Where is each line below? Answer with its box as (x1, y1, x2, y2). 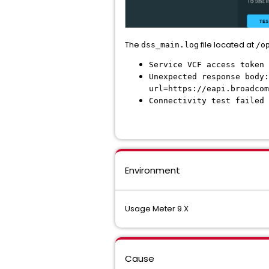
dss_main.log (141, 40, 199, 49)
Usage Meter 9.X (125, 202, 189, 214)
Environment (125, 163, 180, 177)
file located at (199, 38, 256, 50)
